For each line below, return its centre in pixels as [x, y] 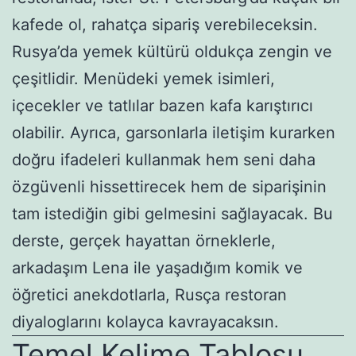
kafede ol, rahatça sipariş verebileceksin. [165, 24]
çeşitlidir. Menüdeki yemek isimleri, [143, 78]
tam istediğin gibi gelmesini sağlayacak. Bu [172, 213]
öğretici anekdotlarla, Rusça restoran [149, 294]
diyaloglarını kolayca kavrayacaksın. [145, 321]
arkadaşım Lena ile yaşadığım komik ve [157, 267]
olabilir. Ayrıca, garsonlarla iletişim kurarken [174, 132]
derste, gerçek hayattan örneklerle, [144, 240]
